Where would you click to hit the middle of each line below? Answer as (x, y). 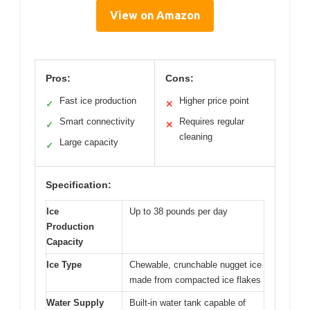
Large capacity (89, 142)
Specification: (79, 184)
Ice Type (64, 264)
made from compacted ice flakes (195, 280)
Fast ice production (98, 100)
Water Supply (75, 302)
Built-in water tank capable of (188, 302)
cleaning (196, 136)
